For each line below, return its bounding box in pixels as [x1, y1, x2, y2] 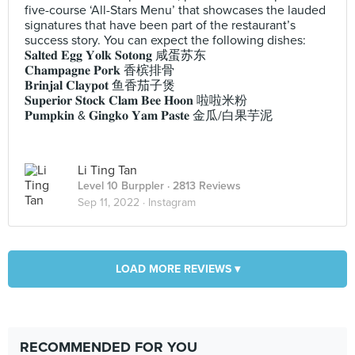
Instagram [148, 196, 196, 209]
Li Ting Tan [78, 162, 137, 178]
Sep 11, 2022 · [78, 196, 148, 209]
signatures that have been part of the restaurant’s [25, 17, 296, 33]
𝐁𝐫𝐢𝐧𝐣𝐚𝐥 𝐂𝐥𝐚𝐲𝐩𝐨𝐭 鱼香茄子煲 [25, 78, 175, 94]
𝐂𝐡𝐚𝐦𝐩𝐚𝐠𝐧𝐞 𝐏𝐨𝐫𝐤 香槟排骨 [25, 63, 174, 78]
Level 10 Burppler [78, 179, 164, 193]
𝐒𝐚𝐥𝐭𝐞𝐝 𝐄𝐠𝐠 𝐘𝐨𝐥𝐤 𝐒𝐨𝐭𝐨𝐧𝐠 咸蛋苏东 [25, 48, 206, 63]
